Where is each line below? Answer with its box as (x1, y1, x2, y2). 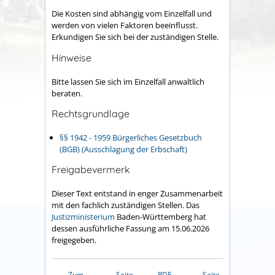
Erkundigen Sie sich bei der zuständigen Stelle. (52, 31, 219, 43)
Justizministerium (52, 211, 115, 222)
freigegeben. (52, 234, 96, 246)
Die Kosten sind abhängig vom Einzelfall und (52, 8, 212, 20)
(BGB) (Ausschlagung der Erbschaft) (60, 143, 187, 155)
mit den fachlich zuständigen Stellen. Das (52, 199, 199, 211)
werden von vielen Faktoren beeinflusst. (52, 20, 198, 31)
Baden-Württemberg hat (115, 211, 206, 222)
